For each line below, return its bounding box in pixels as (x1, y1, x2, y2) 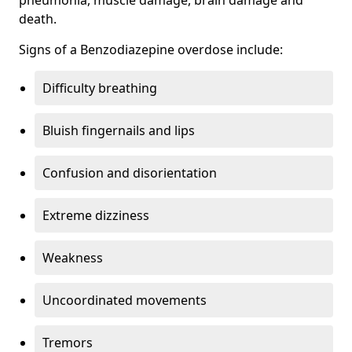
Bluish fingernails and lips (42, 121, 195, 139)
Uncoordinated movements (42, 291, 207, 309)
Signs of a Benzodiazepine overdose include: (19, 40, 283, 58)
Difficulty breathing (42, 79, 157, 97)
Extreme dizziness (42, 206, 149, 224)
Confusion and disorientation (42, 163, 217, 181)
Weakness (42, 248, 103, 266)
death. (19, 9, 57, 27)
